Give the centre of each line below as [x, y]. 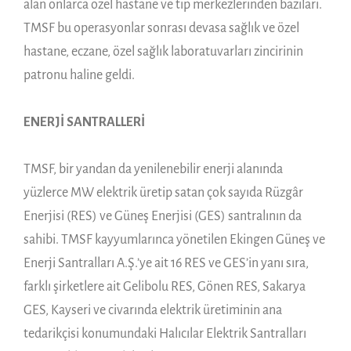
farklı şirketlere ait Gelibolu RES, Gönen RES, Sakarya [165, 286]
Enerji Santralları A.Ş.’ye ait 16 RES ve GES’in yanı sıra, [166, 263]
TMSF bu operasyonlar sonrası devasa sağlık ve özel [161, 28]
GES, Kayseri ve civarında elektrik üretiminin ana [153, 310]
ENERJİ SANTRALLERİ [84, 122]
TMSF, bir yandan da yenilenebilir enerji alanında [153, 169]
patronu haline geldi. [79, 75]
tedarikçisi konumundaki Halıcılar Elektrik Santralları [165, 333]
